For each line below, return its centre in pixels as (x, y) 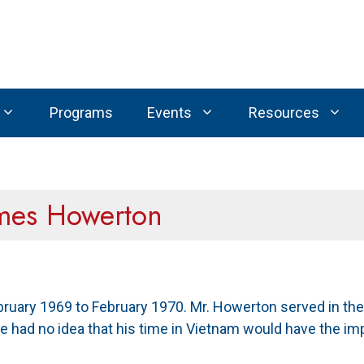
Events (169, 113)
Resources (284, 113)
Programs (81, 113)
